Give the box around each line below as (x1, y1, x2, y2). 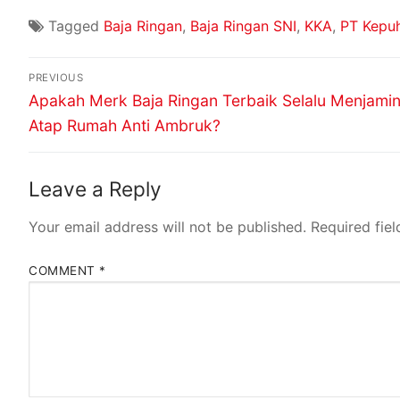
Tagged (48, 16, 104, 35)
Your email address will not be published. (29, 218, 306, 237)
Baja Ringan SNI (190, 16, 296, 35)
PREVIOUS (29, 71, 83, 85)
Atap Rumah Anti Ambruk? (29, 116, 221, 136)
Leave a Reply (29, 177, 162, 202)
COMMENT (29, 262, 99, 278)
